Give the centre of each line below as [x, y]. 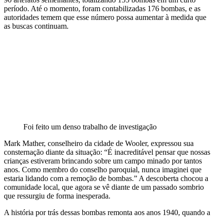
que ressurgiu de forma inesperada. [57, 196]
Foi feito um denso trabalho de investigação [90, 127]
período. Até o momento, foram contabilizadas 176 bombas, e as [102, 8]
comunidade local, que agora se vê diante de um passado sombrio [104, 187]
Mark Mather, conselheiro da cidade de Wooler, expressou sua [99, 143]
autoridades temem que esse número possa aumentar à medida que [105, 17]
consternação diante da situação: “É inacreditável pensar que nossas [107, 152]
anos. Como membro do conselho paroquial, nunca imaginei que [103, 169]
